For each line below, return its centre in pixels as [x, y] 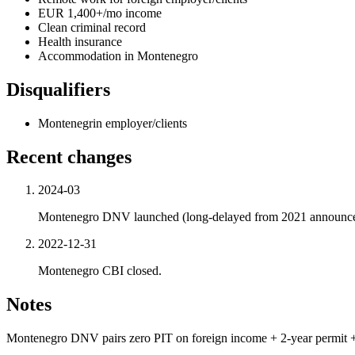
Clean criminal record [92, 27]
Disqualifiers [58, 89]
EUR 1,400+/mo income [100, 13]
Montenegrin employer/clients [113, 123]
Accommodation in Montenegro [118, 55]
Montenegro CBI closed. [100, 271]
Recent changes [69, 157]
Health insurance [80, 41]
